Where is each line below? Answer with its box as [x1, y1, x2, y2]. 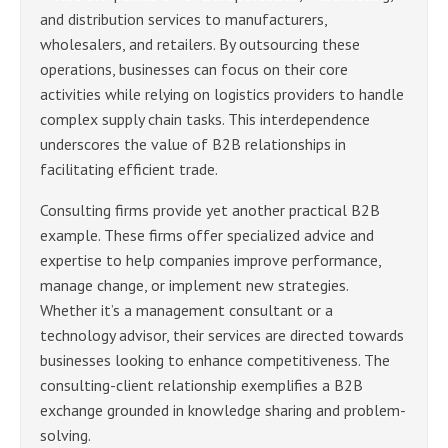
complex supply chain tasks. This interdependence [40, 109, 370, 130]
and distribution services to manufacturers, [40, 9, 327, 30]
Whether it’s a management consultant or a [40, 300, 333, 321]
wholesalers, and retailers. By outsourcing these [40, 34, 360, 55]
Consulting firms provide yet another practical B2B [40, 200, 380, 221]
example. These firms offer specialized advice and [40, 225, 374, 246]
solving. [40, 425, 91, 446]
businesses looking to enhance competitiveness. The [40, 350, 390, 371]
